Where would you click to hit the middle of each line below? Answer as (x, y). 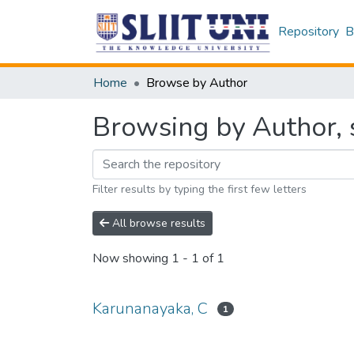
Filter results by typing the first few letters (200, 189)
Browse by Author (197, 83)
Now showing (132, 259)
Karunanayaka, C (150, 309)
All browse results (157, 223)
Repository (309, 32)
